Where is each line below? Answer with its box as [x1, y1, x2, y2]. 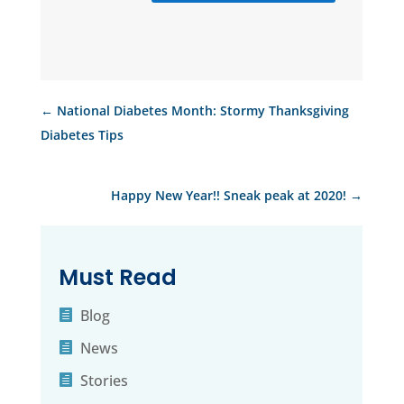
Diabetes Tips [40, 126, 124, 144]
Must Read [58, 262, 177, 293]
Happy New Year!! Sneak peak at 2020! [111, 187, 347, 205]
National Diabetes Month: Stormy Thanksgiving [56, 102, 349, 120]
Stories [79, 371, 128, 391]
